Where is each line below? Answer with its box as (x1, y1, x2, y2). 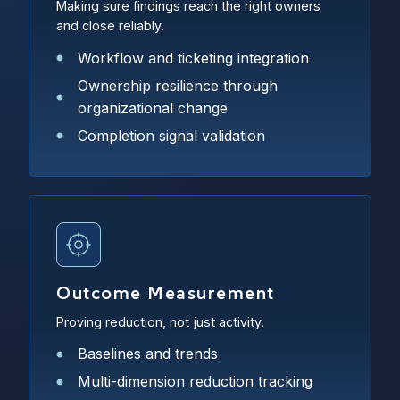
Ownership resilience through (78, 76, 278, 95)
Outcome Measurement (56, 281, 275, 305)
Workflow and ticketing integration (78, 48, 309, 67)
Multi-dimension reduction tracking (78, 372, 312, 391)
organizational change (78, 98, 228, 117)
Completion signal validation (78, 126, 265, 145)
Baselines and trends (78, 345, 218, 363)
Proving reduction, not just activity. (56, 313, 264, 329)
